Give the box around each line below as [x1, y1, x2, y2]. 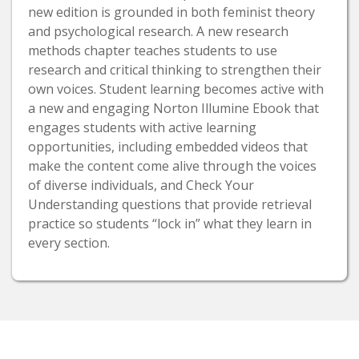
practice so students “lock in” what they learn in [28, 215, 312, 233]
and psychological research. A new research [28, 22, 288, 41]
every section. [28, 234, 110, 252]
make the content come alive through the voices [28, 157, 317, 175]
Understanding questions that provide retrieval [28, 196, 312, 214]
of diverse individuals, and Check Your [28, 176, 254, 195]
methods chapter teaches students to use [28, 42, 277, 60]
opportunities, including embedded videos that [28, 138, 308, 156]
